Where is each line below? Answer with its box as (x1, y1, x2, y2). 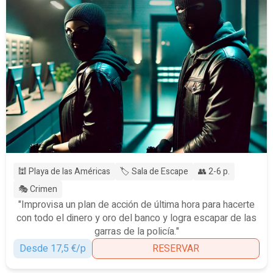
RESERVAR (152, 241, 199, 256)
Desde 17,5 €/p (19, 241, 86, 256)
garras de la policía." (94, 224, 179, 239)
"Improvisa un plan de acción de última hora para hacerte (18, 197, 255, 212)
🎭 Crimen (18, 182, 57, 196)
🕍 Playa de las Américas (18, 165, 110, 178)
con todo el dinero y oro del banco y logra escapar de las (16, 210, 257, 225)
